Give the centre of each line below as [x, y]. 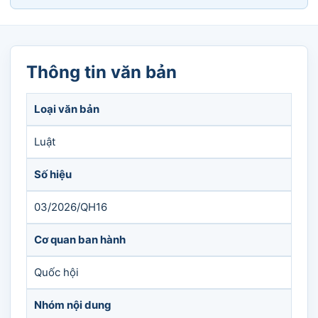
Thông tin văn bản [102, 72]
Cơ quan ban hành [80, 240]
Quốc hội [56, 272]
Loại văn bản [67, 109]
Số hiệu [53, 174]
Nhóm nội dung [73, 305]
